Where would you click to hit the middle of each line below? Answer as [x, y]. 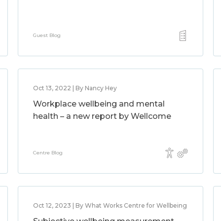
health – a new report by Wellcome [102, 116]
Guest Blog [47, 35]
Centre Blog [48, 153]
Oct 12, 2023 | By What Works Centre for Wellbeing [110, 205]
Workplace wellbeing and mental [99, 104]
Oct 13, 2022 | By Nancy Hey [75, 88]
